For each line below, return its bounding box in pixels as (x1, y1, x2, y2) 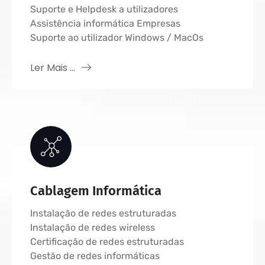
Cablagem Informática (30, 183, 161, 199)
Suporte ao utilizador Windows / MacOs (30, 32, 203, 43)
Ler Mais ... (30, 61, 77, 75)
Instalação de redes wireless (30, 222, 155, 233)
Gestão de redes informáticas (30, 250, 160, 261)
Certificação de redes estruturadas (30, 236, 184, 247)
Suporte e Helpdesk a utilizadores (30, 4, 178, 15)
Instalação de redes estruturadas (30, 208, 176, 219)
